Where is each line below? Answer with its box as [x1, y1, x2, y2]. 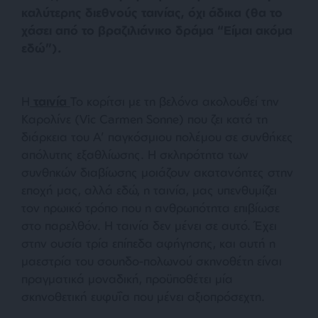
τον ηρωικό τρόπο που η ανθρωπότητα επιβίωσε [21, 200, 280, 216]
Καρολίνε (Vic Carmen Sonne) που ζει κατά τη [21, 111, 268, 127]
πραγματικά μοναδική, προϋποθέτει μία [21, 271, 233, 287]
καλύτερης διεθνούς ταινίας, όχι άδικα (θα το [21, 5, 283, 21]
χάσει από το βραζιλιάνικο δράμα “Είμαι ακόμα [21, 23, 292, 38]
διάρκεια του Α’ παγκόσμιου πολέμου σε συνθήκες [21, 129, 293, 145]
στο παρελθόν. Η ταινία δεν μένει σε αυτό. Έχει [21, 218, 277, 234]
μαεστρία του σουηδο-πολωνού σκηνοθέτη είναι [21, 253, 282, 269]
